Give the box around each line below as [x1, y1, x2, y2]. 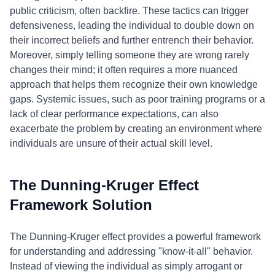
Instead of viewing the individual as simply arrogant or [10, 261, 242, 271]
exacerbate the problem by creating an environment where [10, 123, 262, 134]
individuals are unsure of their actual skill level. [10, 138, 212, 149]
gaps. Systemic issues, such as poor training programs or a [10, 94, 265, 104]
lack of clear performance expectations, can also [10, 109, 219, 119]
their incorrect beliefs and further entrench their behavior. [10, 35, 254, 45]
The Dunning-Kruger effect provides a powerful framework [10, 231, 261, 242]
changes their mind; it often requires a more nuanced [10, 64, 238, 75]
